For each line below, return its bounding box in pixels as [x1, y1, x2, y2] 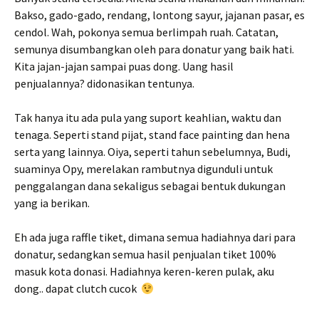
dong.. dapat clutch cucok [14, 281, 141, 296]
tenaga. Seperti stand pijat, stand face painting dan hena [14, 127, 290, 142]
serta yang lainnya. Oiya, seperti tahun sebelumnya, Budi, [14, 145, 291, 159]
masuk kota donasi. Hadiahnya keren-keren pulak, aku [14, 264, 274, 278]
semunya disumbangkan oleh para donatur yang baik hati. [14, 42, 294, 56]
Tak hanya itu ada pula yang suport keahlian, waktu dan [14, 110, 281, 125]
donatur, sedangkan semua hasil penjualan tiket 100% [14, 247, 276, 261]
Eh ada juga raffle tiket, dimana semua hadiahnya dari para [14, 230, 296, 244]
